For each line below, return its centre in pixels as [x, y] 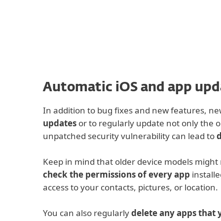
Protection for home [130, 40]
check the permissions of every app [116, 174]
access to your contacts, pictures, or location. [130, 187]
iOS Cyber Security [85, 22]
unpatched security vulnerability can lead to [130, 136]
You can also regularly [87, 213]
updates [60, 123]
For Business [197, 17]
